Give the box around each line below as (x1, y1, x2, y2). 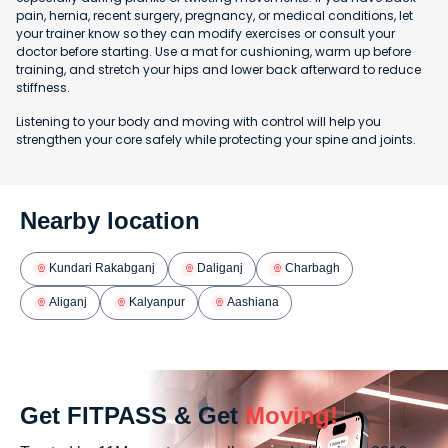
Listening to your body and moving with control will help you (16, 112, 381, 130)
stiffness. (16, 78, 70, 96)
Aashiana (227, 295, 279, 310)
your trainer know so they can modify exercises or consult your (16, 24, 395, 42)
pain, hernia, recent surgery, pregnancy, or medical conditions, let (16, 6, 413, 24)
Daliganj (197, 261, 243, 276)
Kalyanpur (129, 295, 185, 310)
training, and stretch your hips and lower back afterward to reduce (16, 60, 421, 78)
